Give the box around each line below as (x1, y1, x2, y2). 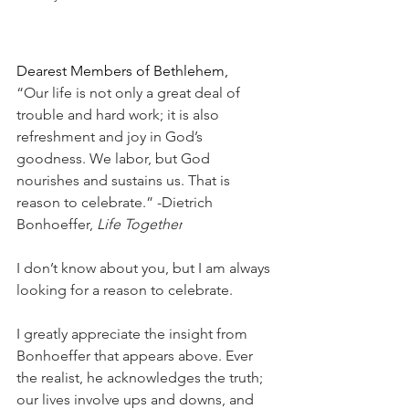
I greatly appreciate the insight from (16, 324, 251, 342)
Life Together (97, 215, 183, 233)
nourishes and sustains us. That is (16, 171, 234, 189)
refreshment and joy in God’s (16, 127, 206, 145)
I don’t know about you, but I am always (16, 258, 274, 277)
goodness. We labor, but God (16, 149, 214, 167)
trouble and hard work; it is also (16, 105, 223, 123)
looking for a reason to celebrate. (16, 280, 233, 299)
